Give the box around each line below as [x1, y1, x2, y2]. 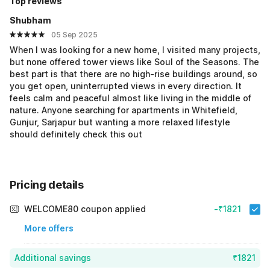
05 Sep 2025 [51, 30, 98, 40]
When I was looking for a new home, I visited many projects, [10, 45, 260, 55]
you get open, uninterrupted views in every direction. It [10, 81, 242, 92]
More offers [24, 223, 74, 234]
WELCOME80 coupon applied [24, 204, 146, 215]
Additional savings [14, 253, 91, 263]
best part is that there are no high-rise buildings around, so [10, 69, 257, 80]
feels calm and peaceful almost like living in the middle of [10, 93, 251, 104]
